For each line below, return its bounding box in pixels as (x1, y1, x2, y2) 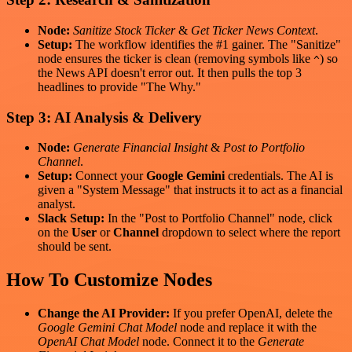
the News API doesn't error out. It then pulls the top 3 (38, 65, 302, 79)
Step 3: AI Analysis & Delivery (6, 108, 202, 126)
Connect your (72, 169, 146, 183)
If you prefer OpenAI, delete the (170, 306, 332, 321)
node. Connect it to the (139, 335, 258, 349)
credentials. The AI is (225, 169, 333, 183)
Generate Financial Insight (73, 141, 207, 155)
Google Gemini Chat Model (38, 321, 177, 335)
